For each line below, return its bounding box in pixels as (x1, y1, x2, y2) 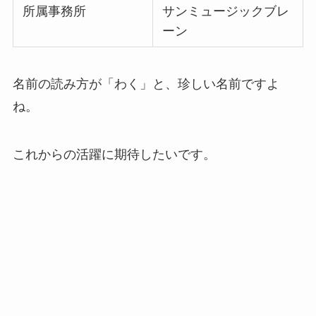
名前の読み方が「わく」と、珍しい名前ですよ (12, 76, 279, 91)
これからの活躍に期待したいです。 (12, 147, 216, 162)
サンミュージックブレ (162, 4, 290, 19)
